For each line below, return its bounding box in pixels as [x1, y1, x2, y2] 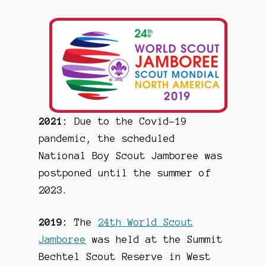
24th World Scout [98, 217, 194, 228]
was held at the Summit [86, 234, 223, 245]
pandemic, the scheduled [39, 132, 176, 144]
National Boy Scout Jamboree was [39, 150, 223, 161]
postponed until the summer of [39, 167, 211, 178]
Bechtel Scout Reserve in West [39, 251, 211, 262]
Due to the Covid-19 [68, 115, 188, 126]
